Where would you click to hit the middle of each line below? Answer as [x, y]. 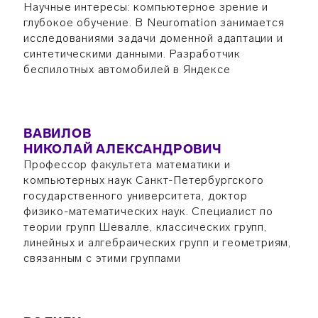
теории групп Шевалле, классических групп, [145, 227]
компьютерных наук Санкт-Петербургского [143, 180]
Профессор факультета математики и [127, 164]
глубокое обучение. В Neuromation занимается [154, 22]
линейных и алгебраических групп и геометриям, [157, 242]
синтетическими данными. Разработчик [132, 54]
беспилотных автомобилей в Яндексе [127, 69]
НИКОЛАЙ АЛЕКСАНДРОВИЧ [122, 149]
